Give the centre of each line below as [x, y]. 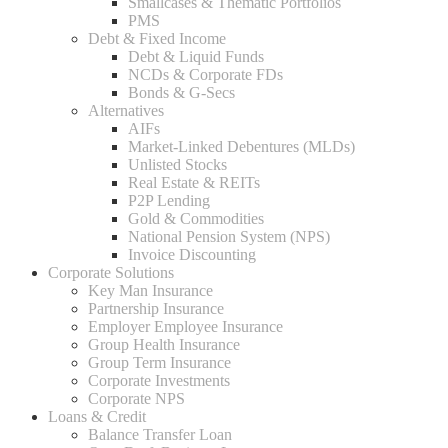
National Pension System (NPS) [229, 236]
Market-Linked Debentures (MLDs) [241, 146]
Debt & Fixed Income [157, 38]
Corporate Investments [159, 380]
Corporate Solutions [111, 272]
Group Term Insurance [159, 362]
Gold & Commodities [196, 218]
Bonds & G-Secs [181, 92]
